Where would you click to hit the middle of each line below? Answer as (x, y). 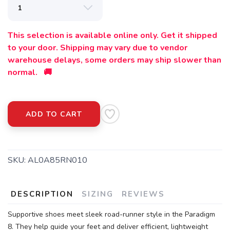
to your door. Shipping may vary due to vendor (98, 48)
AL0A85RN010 (57, 160)
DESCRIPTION (42, 194)
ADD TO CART (54, 114)
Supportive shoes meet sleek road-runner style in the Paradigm (111, 214)
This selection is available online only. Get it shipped (112, 35)
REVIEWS (143, 194)
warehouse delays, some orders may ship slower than (114, 60)
